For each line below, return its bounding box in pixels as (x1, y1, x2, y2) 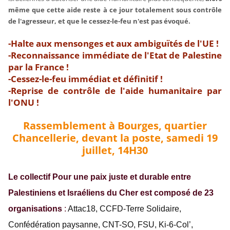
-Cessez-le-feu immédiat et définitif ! (8, 73, 163, 85)
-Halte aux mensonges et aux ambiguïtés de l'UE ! (8, 37, 219, 50)
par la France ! (8, 61, 69, 73)
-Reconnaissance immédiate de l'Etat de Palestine (8, 49, 222, 62)
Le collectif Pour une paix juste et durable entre (8, 172, 191, 182)
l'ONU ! (8, 97, 40, 109)
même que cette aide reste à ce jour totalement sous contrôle (8, 5, 222, 15)
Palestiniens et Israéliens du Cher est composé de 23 (8, 188, 214, 198)
